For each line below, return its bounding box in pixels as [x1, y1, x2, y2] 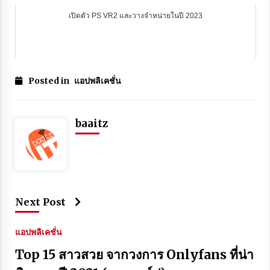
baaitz [75, 116, 108, 130]
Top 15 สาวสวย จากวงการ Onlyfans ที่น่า [14, 246, 254, 263]
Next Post [14, 195, 66, 208]
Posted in [28, 75, 71, 86]
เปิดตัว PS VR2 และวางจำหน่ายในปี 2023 [68, 11, 202, 20]
